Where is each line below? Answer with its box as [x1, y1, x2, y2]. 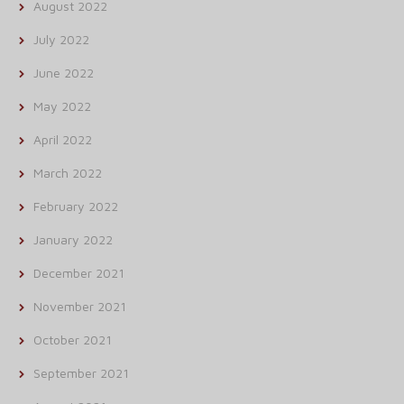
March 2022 [33, 165, 102, 180]
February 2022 [33, 198, 118, 214]
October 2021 [33, 332, 112, 347]
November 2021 [33, 298, 126, 314]
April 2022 [33, 132, 92, 147]
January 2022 [33, 232, 113, 247]
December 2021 [33, 265, 124, 280]
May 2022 [33, 98, 91, 114]
